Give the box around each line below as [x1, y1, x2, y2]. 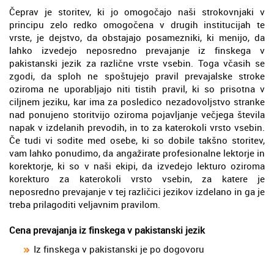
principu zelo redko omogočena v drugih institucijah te [9, 18, 265, 31]
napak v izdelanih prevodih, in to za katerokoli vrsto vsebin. [9, 120, 265, 133]
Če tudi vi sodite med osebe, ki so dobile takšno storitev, [9, 133, 265, 146]
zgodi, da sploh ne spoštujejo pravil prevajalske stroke [9, 69, 265, 82]
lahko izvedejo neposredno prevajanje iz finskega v [9, 43, 265, 56]
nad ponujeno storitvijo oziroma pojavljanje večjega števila [9, 108, 265, 120]
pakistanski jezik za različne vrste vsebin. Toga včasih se [9, 56, 265, 69]
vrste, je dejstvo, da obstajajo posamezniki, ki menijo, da [9, 31, 265, 43]
